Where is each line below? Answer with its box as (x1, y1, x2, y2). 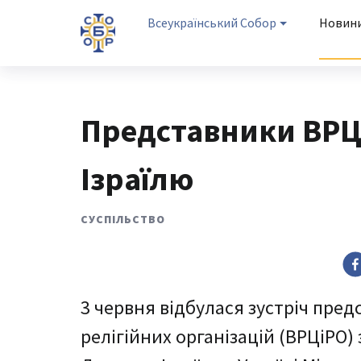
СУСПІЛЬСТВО (81, 212, 165, 226)
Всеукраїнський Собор (147, 15, 276, 31)
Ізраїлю (81, 159, 193, 199)
